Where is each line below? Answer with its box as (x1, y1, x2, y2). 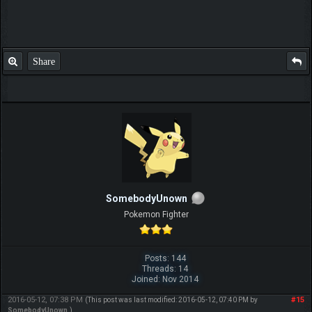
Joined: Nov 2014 (132, 274, 199, 285)
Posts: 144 (144, 253, 186, 264)
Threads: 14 (142, 264, 189, 274)
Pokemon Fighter (123, 210, 189, 220)
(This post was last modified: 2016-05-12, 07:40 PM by (84, 296, 258, 304)
